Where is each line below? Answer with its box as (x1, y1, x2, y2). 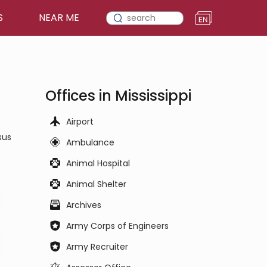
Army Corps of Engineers (66, 220, 169, 232)
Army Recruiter (66, 241, 128, 253)
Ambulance (66, 136, 114, 148)
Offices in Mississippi (45, 86, 191, 105)
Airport (66, 116, 94, 128)
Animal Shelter (66, 178, 126, 190)
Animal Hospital (66, 157, 130, 169)
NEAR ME (39, 11, 79, 24)
